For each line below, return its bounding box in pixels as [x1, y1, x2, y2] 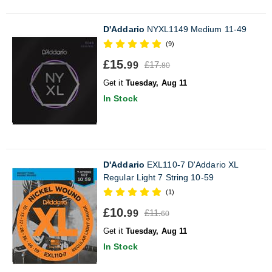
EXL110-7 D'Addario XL [144, 159, 239, 169]
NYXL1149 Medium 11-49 [144, 24, 247, 34]
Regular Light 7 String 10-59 [103, 172, 214, 182]
